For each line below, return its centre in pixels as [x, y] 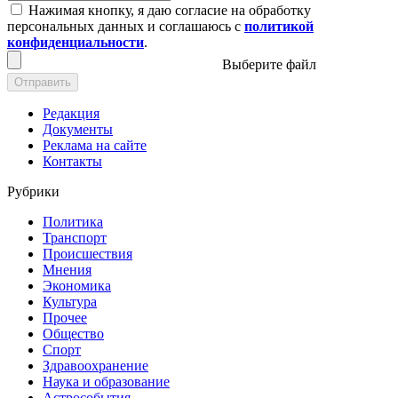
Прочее [65, 317]
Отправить [43, 82]
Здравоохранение [96, 365]
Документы [78, 129]
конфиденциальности [76, 42]
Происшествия [88, 253]
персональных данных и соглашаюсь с [126, 26]
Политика [73, 221]
